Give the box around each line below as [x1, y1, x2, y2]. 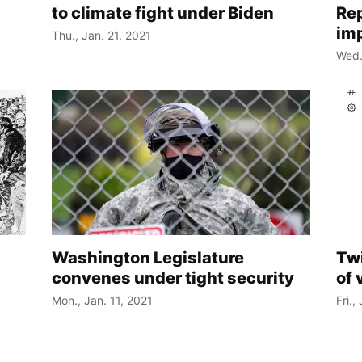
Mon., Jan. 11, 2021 [52, 293, 153, 308]
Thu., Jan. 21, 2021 [52, 28, 151, 43]
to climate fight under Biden [52, 3, 274, 23]
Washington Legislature [52, 248, 244, 268]
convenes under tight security [52, 268, 294, 288]
